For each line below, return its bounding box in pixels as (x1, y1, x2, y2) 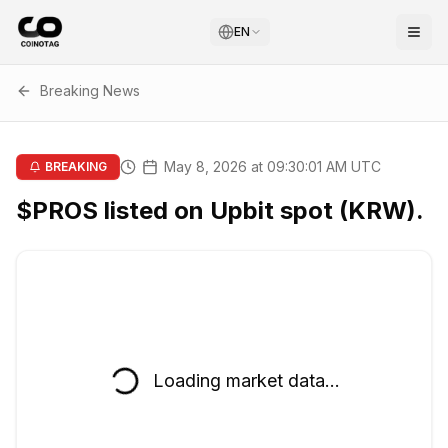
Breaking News (40, 82, 140, 99)
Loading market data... (152, 370, 340, 391)
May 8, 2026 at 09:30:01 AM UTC (164, 158, 381, 175)
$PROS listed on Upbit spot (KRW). (16, 196, 424, 225)
